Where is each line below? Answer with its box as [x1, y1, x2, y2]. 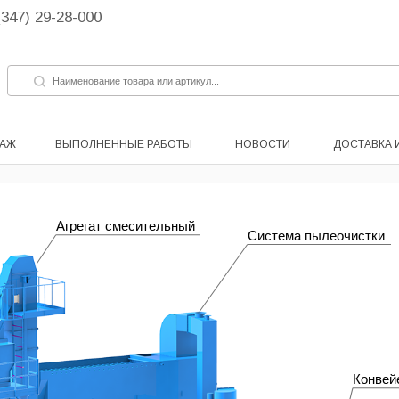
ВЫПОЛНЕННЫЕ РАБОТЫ [55, 138, 192, 151]
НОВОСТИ [235, 138, 290, 151]
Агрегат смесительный [55, 218, 195, 234]
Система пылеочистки [247, 228, 385, 244]
